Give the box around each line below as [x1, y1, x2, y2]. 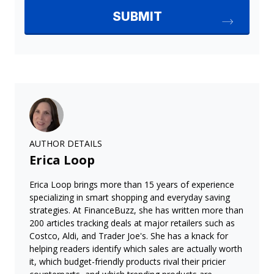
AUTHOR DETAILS [29, 138, 102, 150]
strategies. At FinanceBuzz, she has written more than [29, 204, 243, 217]
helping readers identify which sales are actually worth [29, 243, 242, 255]
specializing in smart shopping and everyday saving [29, 191, 230, 204]
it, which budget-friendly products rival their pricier [29, 256, 226, 268]
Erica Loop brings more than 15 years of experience [29, 179, 234, 191]
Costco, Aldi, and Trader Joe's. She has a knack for [29, 230, 228, 242]
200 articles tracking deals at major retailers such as [29, 217, 235, 229]
